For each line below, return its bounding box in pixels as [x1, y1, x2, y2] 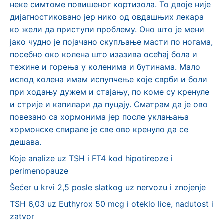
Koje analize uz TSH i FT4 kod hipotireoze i [10, 153, 173, 163]
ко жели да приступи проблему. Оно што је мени [10, 24, 204, 34]
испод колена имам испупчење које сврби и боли [10, 74, 207, 84]
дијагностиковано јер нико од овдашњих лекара [10, 12, 204, 22]
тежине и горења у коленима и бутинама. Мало [10, 62, 200, 72]
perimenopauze [10, 166, 68, 176]
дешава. [10, 137, 41, 147]
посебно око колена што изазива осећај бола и [10, 49, 197, 59]
